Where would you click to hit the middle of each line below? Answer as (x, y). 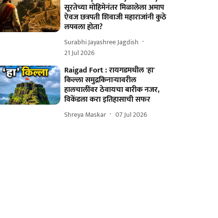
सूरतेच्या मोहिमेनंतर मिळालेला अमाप (114, 8)
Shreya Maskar (85, 114)
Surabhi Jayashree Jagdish (102, 42)
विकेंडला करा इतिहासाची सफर (108, 100)
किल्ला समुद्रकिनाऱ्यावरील (100, 80)
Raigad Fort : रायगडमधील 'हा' (110, 70)
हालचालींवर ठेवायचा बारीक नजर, (112, 90)
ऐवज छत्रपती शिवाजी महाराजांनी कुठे (116, 17)
